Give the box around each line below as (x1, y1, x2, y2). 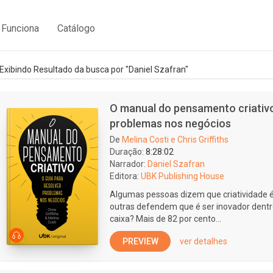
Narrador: (110, 159, 146, 169)
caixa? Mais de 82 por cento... (110, 214, 221, 224)
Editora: (110, 171, 139, 181)
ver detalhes (180, 236, 227, 246)
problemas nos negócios (110, 117, 231, 130)
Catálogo (57, 22, 95, 34)
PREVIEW (122, 236, 158, 246)
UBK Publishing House (141, 171, 224, 181)
